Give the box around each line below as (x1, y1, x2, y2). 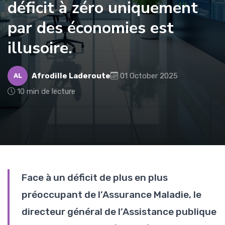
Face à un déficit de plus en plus (22, 171, 168, 183)
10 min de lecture (17, 86, 75, 96)
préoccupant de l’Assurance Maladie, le (22, 188, 201, 200)
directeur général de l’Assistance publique (22, 205, 216, 217)
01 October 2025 (120, 71, 178, 80)
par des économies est (8, 16, 174, 39)
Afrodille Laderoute (32, 71, 110, 80)
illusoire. (8, 36, 72, 59)
